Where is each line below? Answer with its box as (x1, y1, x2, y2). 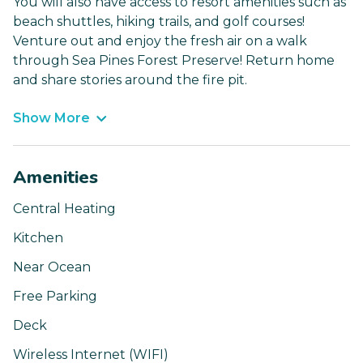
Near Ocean (13, 259, 91, 275)
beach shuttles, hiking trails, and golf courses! (13, 14, 305, 30)
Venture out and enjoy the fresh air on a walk (13, 33, 307, 49)
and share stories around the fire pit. (13, 72, 247, 88)
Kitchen (13, 230, 63, 246)
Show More (13, 110, 90, 126)
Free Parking (13, 288, 97, 305)
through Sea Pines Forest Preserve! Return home (13, 53, 335, 69)
